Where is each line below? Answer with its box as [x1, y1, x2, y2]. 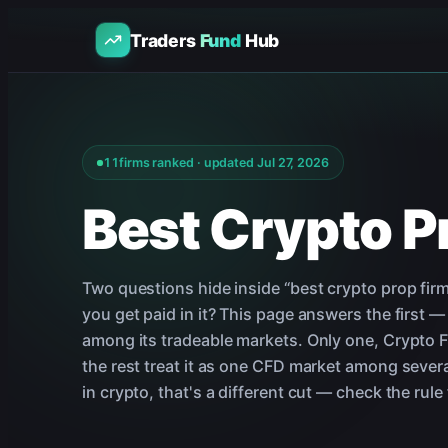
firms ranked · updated [118, 155, 255, 170]
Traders [130, 29, 200, 51]
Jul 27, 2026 [256, 155, 329, 170]
